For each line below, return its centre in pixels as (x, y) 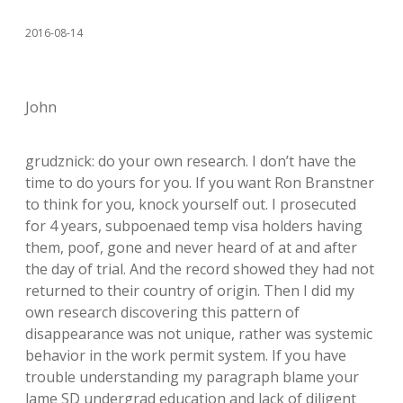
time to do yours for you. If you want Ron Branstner (200, 182)
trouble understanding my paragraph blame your (192, 376)
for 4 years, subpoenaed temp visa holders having (194, 225)
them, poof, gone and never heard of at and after (191, 247)
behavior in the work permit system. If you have (186, 355)
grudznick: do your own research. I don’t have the (191, 161)
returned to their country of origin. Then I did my (190, 290)
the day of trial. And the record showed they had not (200, 269)
